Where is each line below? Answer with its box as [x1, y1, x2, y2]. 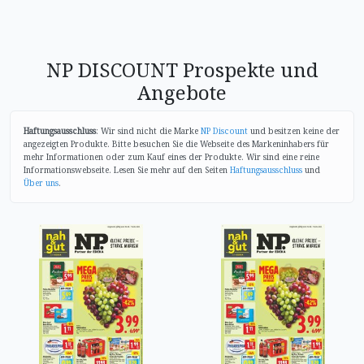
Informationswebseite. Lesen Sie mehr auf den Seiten [24, 164, 230, 175]
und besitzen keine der [248, 125, 340, 136]
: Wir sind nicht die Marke [96, 125, 201, 136]
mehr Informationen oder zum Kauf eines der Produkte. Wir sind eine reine [24, 151, 319, 162]
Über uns [24, 177, 58, 188]
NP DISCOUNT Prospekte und [45, 56, 318, 83]
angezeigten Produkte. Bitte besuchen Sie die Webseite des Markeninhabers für [24, 138, 329, 149]
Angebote [137, 79, 227, 106]
